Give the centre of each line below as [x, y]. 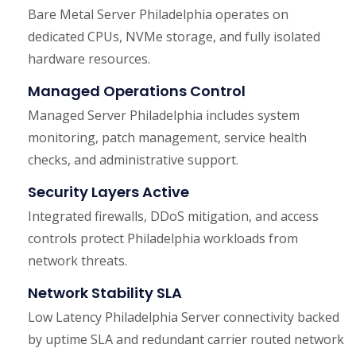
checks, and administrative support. [133, 160]
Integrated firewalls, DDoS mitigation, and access [173, 217]
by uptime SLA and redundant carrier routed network [186, 340]
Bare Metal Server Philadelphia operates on [158, 15]
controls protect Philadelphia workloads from [163, 239]
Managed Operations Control [137, 91]
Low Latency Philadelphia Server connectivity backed [184, 317]
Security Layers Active [108, 192]
